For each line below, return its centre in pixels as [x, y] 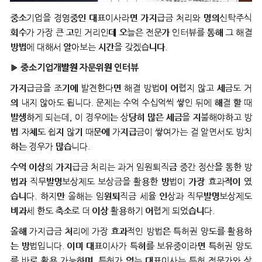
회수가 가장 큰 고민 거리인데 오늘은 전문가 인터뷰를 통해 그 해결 [131, 33]
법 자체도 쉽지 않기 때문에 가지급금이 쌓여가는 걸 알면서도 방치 [131, 132]
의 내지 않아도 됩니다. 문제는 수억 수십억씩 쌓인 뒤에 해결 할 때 [131, 103]
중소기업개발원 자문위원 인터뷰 [80, 68]
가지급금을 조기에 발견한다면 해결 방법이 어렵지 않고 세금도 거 [131, 88]
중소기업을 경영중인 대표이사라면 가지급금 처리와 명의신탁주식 [131, 18]
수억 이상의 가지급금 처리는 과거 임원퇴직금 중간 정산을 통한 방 [131, 167]
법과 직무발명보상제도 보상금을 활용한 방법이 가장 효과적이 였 [131, 182]
